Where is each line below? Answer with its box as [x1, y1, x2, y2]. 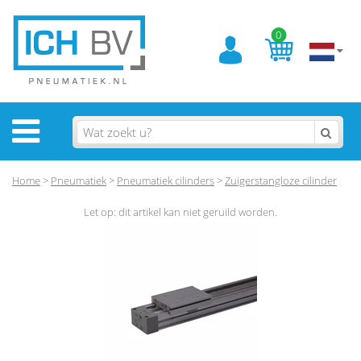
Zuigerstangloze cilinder [225, 173, 337, 188]
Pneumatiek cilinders [117, 173, 214, 188]
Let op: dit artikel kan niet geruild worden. [84, 205, 277, 219]
